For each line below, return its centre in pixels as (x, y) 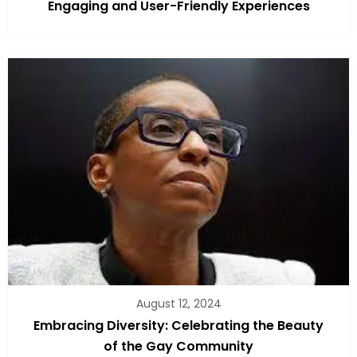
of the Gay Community (178, 346)
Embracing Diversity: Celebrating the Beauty (178, 325)
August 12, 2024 (178, 303)
